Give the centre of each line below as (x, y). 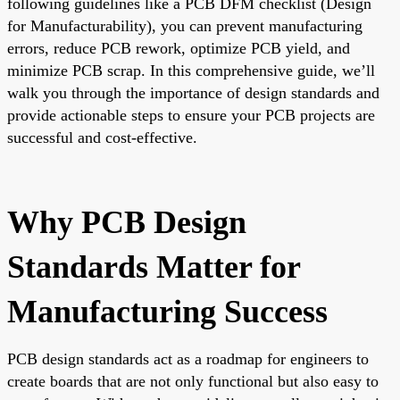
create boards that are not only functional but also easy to (193, 381)
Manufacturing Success (167, 311)
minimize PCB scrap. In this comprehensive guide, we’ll (191, 70)
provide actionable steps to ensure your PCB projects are (191, 115)
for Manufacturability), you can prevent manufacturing (185, 25)
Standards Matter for (154, 267)
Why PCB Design (127, 222)
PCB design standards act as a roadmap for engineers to (188, 358)
